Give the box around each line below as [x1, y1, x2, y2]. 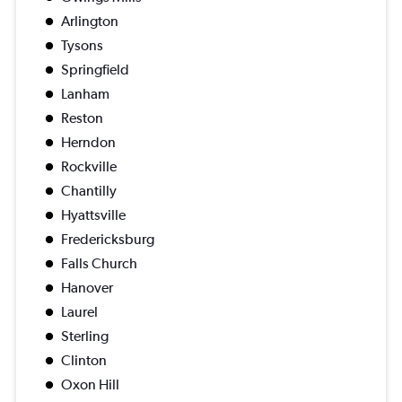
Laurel [61, 303, 98, 321]
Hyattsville [61, 206, 126, 224]
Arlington [61, 13, 118, 31]
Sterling [61, 328, 109, 345]
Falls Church [61, 255, 137, 273]
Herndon [61, 134, 116, 152]
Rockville [61, 158, 117, 176]
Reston [61, 109, 103, 127]
